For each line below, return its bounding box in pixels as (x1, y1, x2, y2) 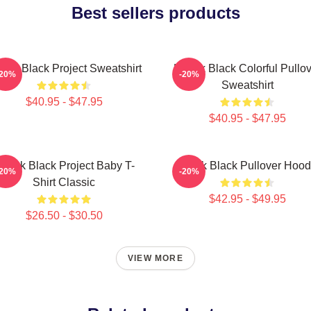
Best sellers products (71, 3, 240, 22)
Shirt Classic (33, 176, 95, 188)
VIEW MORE (128, 253, 183, 263)
